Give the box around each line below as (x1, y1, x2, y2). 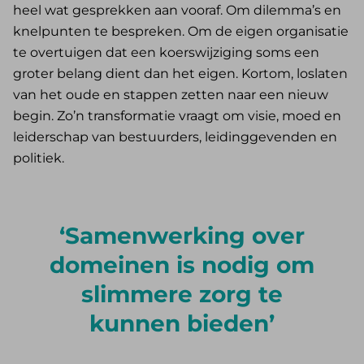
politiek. (13, 150, 64, 167)
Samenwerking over (65, 222, 305, 250)
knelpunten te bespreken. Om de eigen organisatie (13, 24, 349, 40)
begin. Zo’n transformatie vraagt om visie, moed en (13, 108, 341, 124)
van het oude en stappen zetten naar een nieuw (13, 87, 328, 103)
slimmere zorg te (81, 280, 283, 309)
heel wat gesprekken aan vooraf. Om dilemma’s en (13, 2, 341, 19)
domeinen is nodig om (50, 251, 314, 279)
